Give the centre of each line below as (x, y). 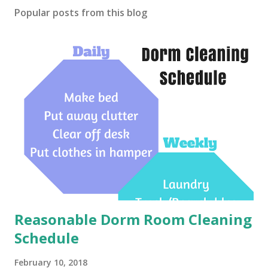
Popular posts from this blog (81, 13)
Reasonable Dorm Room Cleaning (133, 219)
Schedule (47, 237)
